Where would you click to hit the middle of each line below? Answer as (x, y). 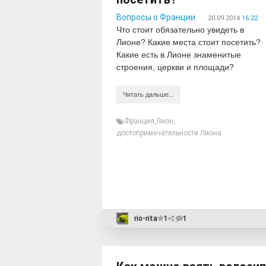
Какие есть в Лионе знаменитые (179, 55)
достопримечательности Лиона (169, 133)
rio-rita (146, 218)
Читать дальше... (148, 94)
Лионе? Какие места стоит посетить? (189, 42)
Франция (139, 121)
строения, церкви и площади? (175, 67)
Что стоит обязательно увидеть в (180, 30)
